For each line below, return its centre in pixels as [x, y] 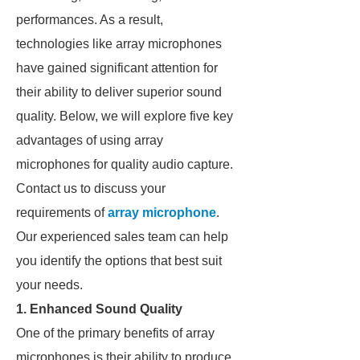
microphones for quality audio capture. [125, 164]
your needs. [49, 285]
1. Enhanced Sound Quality [99, 309]
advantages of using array [90, 140]
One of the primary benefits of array [115, 333]
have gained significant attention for [117, 68]
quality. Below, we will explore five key [125, 116]
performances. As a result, [90, 20]
